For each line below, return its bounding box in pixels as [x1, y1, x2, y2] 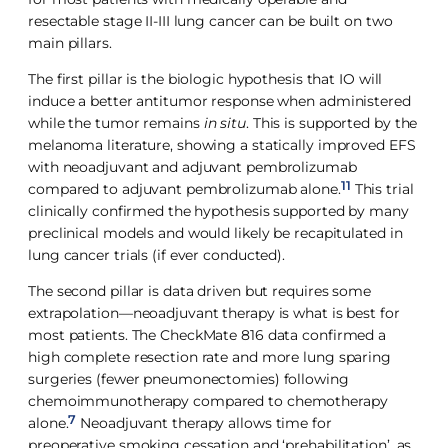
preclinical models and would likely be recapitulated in [28, 224, 403, 242]
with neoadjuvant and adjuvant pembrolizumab [28, 158, 357, 176]
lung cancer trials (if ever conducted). [28, 246, 286, 264]
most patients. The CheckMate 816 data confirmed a [28, 326, 387, 344]
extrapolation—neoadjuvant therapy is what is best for [28, 304, 400, 322]
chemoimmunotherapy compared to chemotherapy [28, 392, 388, 410]
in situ [203, 114, 246, 132]
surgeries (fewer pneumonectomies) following [28, 370, 349, 388]
